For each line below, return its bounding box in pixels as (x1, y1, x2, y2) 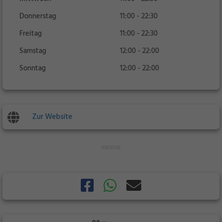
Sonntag (19, 62, 46, 74)
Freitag (19, 28, 42, 40)
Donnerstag (19, 10, 56, 22)
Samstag (19, 45, 46, 57)
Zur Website (32, 111, 72, 123)
